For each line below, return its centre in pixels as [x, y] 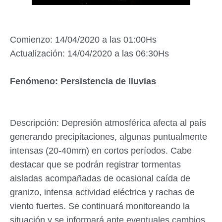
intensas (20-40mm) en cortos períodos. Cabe [101, 151]
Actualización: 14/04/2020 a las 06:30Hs [89, 54]
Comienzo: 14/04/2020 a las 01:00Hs [83, 40]
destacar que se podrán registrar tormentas [95, 165]
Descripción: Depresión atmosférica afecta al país [108, 123]
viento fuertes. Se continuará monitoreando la [100, 206]
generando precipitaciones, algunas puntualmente [109, 137]
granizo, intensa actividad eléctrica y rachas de [102, 193]
